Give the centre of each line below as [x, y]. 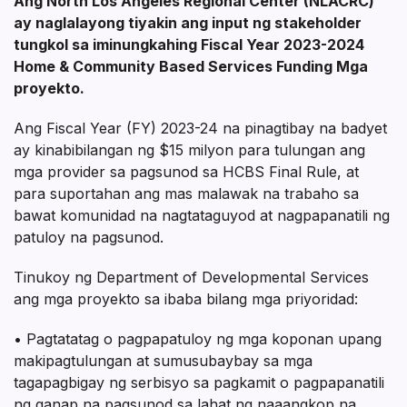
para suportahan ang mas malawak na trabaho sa [186, 194]
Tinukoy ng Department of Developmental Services [191, 278]
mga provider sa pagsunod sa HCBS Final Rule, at [186, 172]
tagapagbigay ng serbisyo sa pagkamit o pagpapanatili [199, 383]
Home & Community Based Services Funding [175, 67]
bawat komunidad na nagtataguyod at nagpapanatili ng [202, 216]
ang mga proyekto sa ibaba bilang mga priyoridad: [186, 299]
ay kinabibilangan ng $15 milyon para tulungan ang [189, 150]
